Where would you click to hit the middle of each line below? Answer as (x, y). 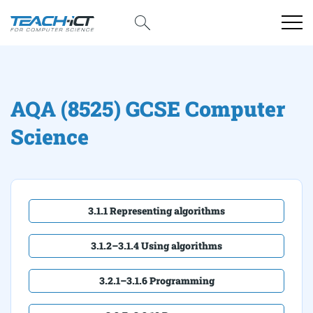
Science (50, 137)
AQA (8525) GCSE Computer (148, 109)
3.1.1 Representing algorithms (156, 211)
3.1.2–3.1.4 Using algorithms (156, 246)
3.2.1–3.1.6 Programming (156, 281)
